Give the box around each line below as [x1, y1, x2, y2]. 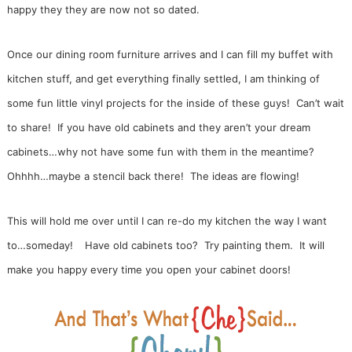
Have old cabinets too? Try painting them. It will [84, 239, 324, 252]
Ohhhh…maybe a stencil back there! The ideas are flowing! [6, 170, 302, 183]
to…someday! [6, 239, 73, 252]
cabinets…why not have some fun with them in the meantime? [6, 145, 317, 159]
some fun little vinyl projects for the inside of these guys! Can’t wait [6, 97, 344, 110]
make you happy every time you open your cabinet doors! [6, 263, 294, 277]
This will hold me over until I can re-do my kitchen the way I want [6, 214, 327, 228]
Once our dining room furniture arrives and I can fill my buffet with [6, 48, 333, 61]
